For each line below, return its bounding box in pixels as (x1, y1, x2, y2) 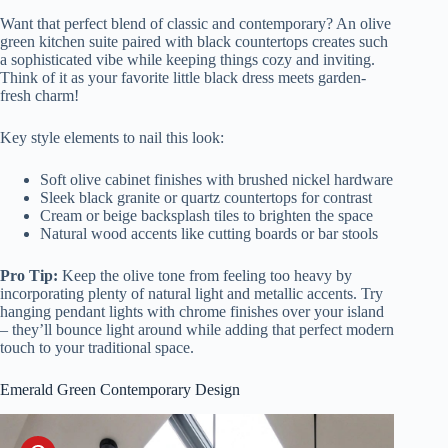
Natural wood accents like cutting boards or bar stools (40, 225, 378, 243)
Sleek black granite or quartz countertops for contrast (40, 189, 372, 207)
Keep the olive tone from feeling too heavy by (58, 267, 352, 285)
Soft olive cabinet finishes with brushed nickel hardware (40, 171, 393, 189)
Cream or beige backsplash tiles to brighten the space (40, 207, 373, 225)
